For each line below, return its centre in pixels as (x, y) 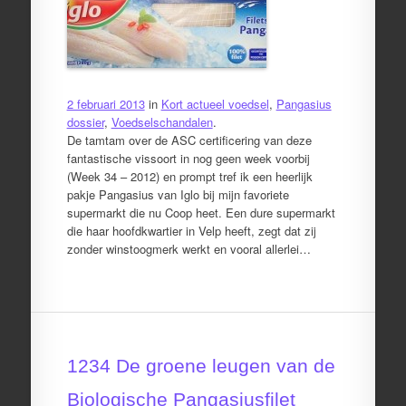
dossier (85, 121)
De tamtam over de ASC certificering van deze (189, 140)
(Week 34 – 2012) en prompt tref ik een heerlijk (189, 176)
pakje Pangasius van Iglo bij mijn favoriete (178, 194)
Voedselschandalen (162, 121)
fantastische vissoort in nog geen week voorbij (188, 158)
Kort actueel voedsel (215, 103)
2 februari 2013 (106, 103)
